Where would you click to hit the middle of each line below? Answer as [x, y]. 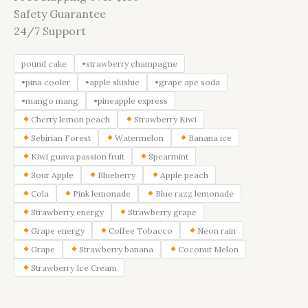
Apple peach [184, 175]
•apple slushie [112, 82]
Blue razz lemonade [194, 193]
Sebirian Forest [60, 137]
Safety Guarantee [60, 13]
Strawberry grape [163, 212]
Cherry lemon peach [70, 119]
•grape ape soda [187, 82]
